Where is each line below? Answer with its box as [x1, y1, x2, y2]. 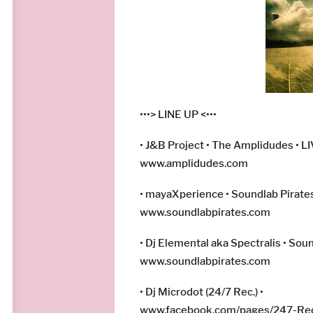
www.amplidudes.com [140, 156, 249, 170]
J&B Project [145, 138, 205, 152]
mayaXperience [145, 187, 224, 201]
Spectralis [231, 236, 282, 249]
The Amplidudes [212, 138, 294, 152]
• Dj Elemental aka [140, 236, 231, 249]
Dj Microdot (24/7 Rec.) [145, 285, 259, 298]
